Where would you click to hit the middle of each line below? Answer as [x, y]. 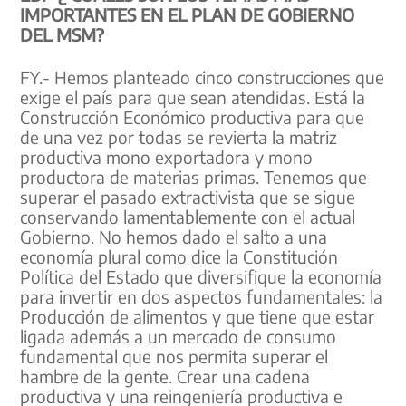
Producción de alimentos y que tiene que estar [198, 316]
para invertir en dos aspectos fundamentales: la [202, 296]
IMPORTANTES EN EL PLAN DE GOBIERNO [188, 15]
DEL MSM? [63, 35]
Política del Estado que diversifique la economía [201, 276]
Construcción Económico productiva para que [193, 116]
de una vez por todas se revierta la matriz [179, 136]
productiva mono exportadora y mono [167, 156]
